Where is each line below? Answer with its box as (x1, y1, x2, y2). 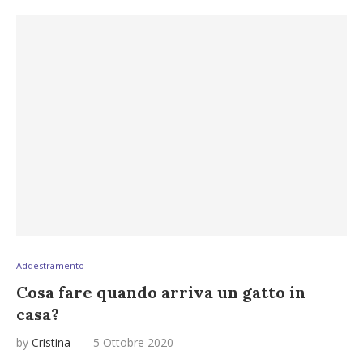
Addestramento (16, 259, 84, 271)
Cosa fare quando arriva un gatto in (16, 282, 305, 302)
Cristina (32, 335, 70, 350)
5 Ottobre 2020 (93, 335, 173, 350)
